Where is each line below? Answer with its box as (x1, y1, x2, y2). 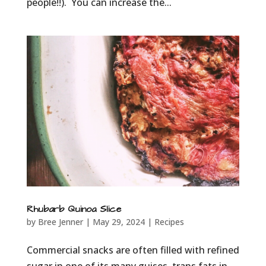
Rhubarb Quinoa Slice (26, 202, 121, 216)
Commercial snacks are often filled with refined (26, 243, 239, 257)
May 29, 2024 (92, 216, 145, 228)
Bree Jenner (37, 216, 83, 228)
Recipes (154, 216, 184, 228)
